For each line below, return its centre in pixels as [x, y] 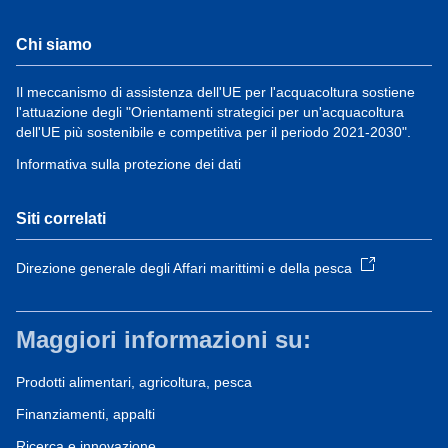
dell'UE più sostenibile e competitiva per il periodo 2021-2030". [213, 132]
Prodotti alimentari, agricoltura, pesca [134, 382]
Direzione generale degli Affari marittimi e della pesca [184, 268]
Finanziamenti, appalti [85, 414]
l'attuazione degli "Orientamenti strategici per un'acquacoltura [210, 112]
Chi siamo [54, 45]
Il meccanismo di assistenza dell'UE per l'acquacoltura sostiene [215, 92]
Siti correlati [61, 219]
